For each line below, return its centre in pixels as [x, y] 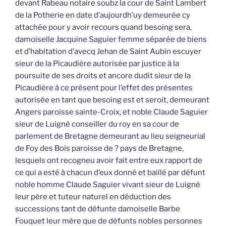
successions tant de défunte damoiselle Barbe [98, 209]
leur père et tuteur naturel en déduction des [93, 197]
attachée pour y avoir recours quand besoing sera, [103, 27]
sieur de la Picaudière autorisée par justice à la [97, 64]
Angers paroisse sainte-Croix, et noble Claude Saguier [111, 112]
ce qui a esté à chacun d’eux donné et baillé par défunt [110, 173]
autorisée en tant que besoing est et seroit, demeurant [112, 100]
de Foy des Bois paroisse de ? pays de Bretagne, [99, 149]
